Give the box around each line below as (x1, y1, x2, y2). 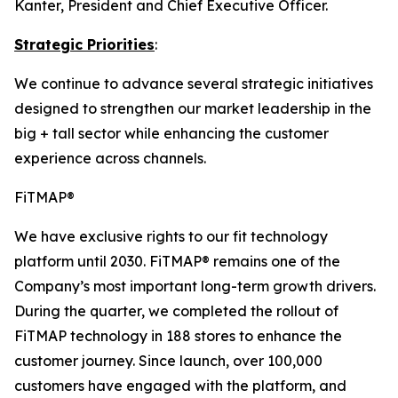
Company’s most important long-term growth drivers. (14, 277, 376, 296)
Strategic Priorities (14, 36, 155, 54)
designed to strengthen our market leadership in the (14, 99, 371, 118)
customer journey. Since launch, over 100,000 (14, 352, 322, 370)
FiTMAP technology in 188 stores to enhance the (14, 327, 342, 346)
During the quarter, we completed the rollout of (14, 302, 338, 321)
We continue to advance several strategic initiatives (14, 75, 373, 93)
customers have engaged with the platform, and (14, 377, 346, 395)
